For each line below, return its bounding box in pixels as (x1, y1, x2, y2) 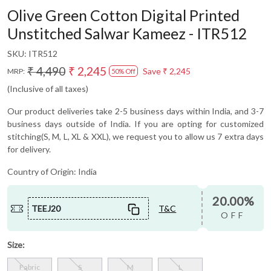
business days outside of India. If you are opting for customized (7, 119, 264, 129)
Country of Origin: (7, 166, 78, 177)
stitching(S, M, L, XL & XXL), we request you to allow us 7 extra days (7, 131, 264, 142)
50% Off (111, 67, 135, 76)
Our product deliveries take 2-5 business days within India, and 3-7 (7, 106, 264, 117)
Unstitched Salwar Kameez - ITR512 (7, 24, 247, 43)
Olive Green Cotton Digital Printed (7, 6, 240, 25)
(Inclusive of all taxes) (7, 83, 88, 94)
